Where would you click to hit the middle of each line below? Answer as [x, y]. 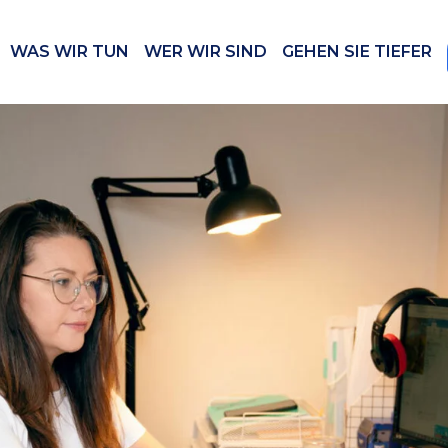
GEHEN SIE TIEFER [357, 51]
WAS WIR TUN [69, 51]
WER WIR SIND [205, 51]
